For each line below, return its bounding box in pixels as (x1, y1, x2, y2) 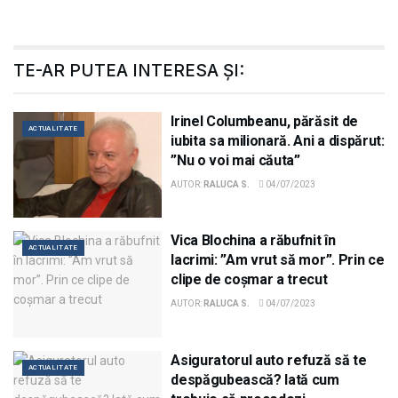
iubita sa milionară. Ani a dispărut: (171, 131, 385, 149)
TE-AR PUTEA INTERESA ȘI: (13, 60, 244, 81)
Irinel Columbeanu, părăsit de (171, 112, 358, 130)
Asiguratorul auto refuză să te (171, 351, 367, 369)
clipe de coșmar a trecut (171, 271, 328, 289)
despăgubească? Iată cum (171, 370, 339, 388)
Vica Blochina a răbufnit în (171, 232, 336, 250)
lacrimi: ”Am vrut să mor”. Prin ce (171, 251, 385, 269)
